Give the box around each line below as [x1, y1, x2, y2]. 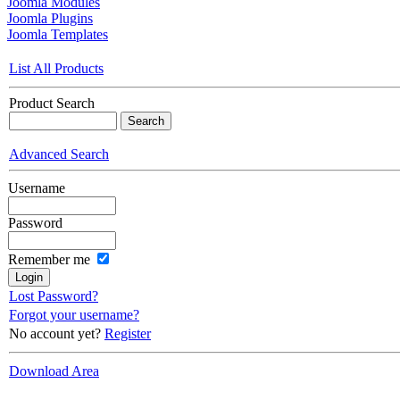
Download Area [9, 362, 99, 379]
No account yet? [9, 325, 104, 341]
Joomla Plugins [7, 10, 93, 26]
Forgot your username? [9, 306, 139, 322]
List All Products [9, 60, 104, 76]
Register [104, 325, 151, 341]
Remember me [8, 251, 90, 267]
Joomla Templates [7, 26, 108, 42]
